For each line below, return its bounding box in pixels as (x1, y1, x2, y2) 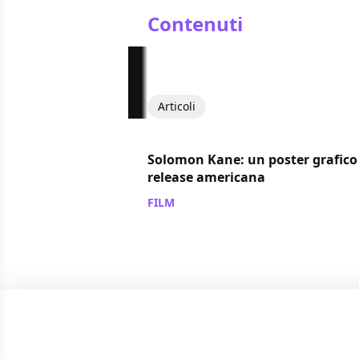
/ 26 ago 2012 (178, 194, 250, 210)
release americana (147, 167, 265, 186)
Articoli (158, 98, 196, 114)
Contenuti (147, 10, 243, 37)
